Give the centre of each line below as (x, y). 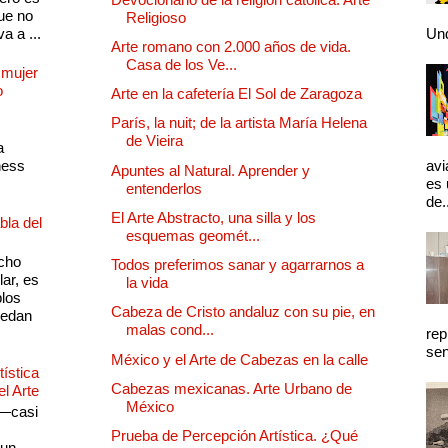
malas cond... (170, 330)
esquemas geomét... (193, 235)
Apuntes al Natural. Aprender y (210, 170)
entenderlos (164, 188)
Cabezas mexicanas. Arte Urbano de (231, 388)
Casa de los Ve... (181, 64)
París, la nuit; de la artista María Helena (239, 123)
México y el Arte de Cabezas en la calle (239, 359)
